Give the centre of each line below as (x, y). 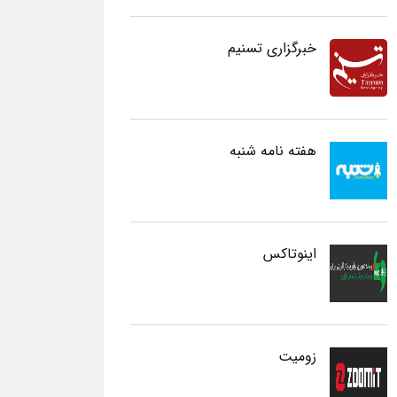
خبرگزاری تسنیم (272, 48)
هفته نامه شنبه (273, 151)
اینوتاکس (290, 254)
